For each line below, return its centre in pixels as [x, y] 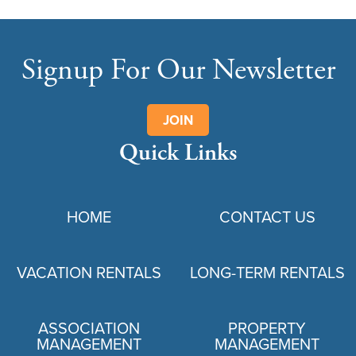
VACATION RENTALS [89, 273]
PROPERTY [267, 328]
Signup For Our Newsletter [178, 71]
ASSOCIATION [89, 328]
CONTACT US [267, 217]
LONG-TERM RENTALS [267, 273]
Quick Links [178, 153]
